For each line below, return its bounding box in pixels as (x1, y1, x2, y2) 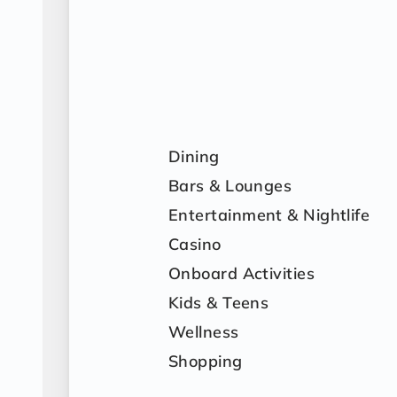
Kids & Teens (168, 292, 269, 313)
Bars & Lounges (168, 175, 292, 196)
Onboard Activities (168, 263, 315, 284)
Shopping (168, 351, 243, 371)
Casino (168, 234, 222, 254)
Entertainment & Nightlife (168, 205, 370, 225)
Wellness (168, 322, 239, 342)
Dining (168, 146, 220, 167)
